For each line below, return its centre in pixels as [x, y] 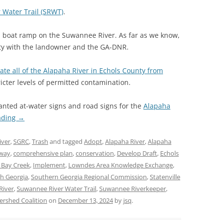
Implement [49, 165]
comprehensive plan [43, 153]
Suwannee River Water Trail [56, 189]
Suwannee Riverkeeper [133, 189]
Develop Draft [137, 153]
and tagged [66, 141]
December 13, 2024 [85, 200]
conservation [95, 153]
